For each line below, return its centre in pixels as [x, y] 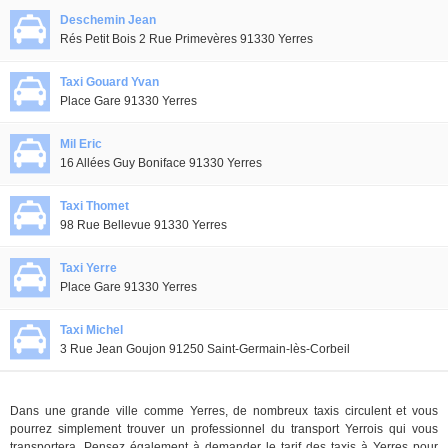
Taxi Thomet [94, 206]
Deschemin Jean [108, 20]
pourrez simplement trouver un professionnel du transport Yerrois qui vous [224, 429]
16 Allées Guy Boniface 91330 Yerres [161, 163]
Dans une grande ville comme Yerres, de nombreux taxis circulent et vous [224, 411]
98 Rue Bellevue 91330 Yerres [143, 225]
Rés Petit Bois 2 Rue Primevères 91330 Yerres [186, 39]
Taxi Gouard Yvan [109, 82]
